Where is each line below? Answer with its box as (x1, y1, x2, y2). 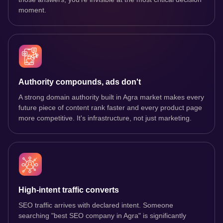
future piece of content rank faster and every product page (18, 104, 202, 112)
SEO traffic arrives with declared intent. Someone (18, 201, 173, 210)
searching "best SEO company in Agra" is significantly (18, 212, 186, 220)
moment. (18, 6, 46, 14)
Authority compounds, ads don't (18, 78, 141, 87)
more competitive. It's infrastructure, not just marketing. (18, 114, 192, 122)
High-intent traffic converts (18, 186, 119, 195)
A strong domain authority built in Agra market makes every (18, 93, 204, 102)
